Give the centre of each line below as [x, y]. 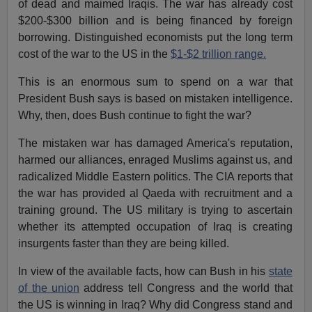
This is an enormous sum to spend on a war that [155, 82]
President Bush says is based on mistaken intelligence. [155, 99]
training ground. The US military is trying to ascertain [155, 210]
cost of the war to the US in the [95, 54]
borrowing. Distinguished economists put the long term [155, 38]
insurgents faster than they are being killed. [124, 244]
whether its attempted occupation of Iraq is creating [155, 227]
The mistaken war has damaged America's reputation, [155, 143]
